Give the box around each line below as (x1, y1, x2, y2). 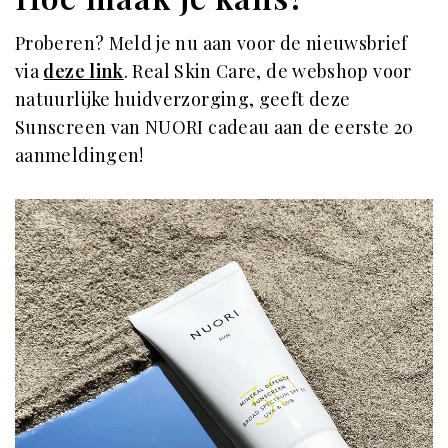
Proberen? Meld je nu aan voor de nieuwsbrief (15, 30, 408, 55)
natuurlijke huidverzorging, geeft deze (15, 86, 351, 111)
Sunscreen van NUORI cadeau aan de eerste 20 (15, 114, 414, 139)
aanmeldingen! (15, 142, 144, 167)
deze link (43, 58, 124, 83)
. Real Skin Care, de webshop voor (123, 58, 412, 83)
